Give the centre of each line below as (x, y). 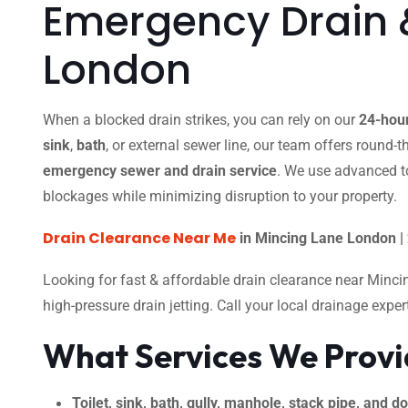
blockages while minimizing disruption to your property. (220, 196)
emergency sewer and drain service (160, 171)
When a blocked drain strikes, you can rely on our (201, 120)
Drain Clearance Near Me (139, 238)
